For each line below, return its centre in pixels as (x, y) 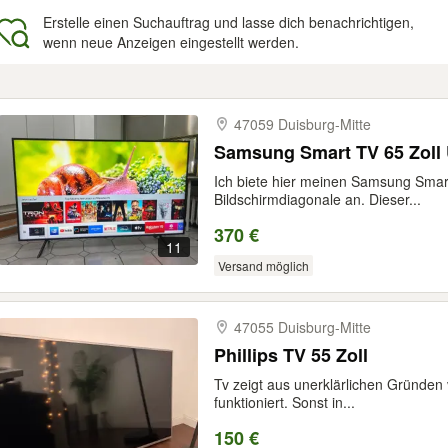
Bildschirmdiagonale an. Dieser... (317, 199)
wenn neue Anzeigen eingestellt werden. (171, 42)
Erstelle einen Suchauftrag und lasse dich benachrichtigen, (228, 22)
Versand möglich (263, 265)
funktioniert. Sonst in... (284, 402)
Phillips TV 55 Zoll (291, 355)
